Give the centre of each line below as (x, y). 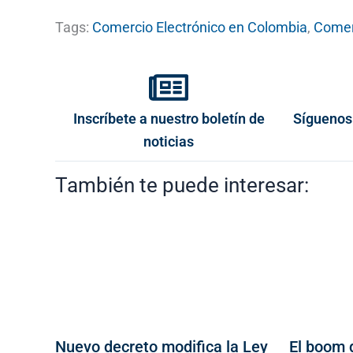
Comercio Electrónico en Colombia (200, 27)
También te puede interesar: (182, 185)
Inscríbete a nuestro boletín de (169, 118)
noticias (169, 141)
